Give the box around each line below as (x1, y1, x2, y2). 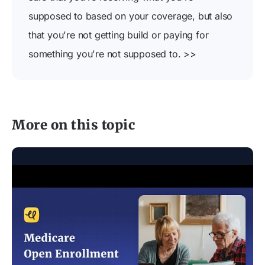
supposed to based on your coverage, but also (28, 10, 233, 22)
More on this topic (12, 117, 135, 133)
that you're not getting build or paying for (28, 29, 209, 41)
